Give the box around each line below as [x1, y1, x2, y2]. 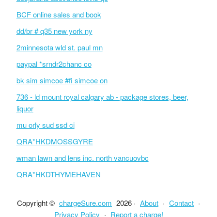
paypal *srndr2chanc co [16, 59, 92, 69]
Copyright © [17, 198, 57, 208]
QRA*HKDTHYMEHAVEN [16, 169, 101, 179]
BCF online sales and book [16, 9, 101, 19]
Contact [169, 198, 194, 208]
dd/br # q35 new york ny [16, 26, 93, 36]
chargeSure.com [59, 198, 112, 208]
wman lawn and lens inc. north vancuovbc [16, 153, 149, 163]
